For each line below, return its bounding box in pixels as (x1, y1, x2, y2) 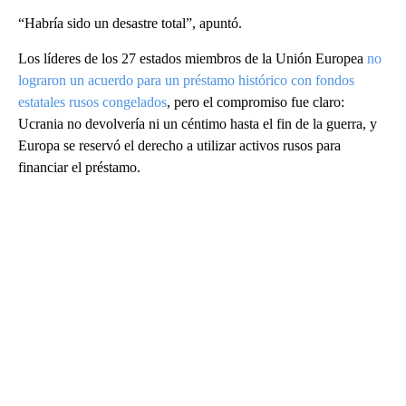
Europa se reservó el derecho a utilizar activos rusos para (18, 138, 341, 154)
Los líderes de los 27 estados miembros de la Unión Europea (18, 51, 367, 67)
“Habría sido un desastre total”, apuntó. (18, 15, 242, 32)
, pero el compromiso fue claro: (167, 94, 344, 111)
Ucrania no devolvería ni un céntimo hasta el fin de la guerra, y (18, 116, 377, 132)
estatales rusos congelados (18, 94, 167, 111)
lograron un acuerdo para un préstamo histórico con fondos (18, 72, 354, 89)
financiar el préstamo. (18, 159, 140, 176)
